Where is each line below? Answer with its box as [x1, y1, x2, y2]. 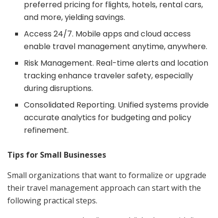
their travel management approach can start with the [7, 182, 201, 193]
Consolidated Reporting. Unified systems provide [24, 99, 209, 110]
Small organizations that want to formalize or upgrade [7, 169, 206, 181]
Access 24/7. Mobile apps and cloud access [24, 28, 191, 39]
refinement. [24, 124, 69, 136]
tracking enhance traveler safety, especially [24, 70, 194, 81]
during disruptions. [24, 82, 93, 94]
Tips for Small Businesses [7, 149, 106, 160]
